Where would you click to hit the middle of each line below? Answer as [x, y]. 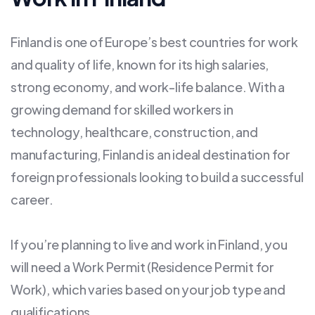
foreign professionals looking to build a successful [157, 177]
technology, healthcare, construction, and [134, 132]
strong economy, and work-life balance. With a [148, 87]
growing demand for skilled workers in [122, 109]
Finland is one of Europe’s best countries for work [154, 42]
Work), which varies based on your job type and [148, 289]
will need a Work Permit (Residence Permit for [142, 267]
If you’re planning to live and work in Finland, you [149, 244]
